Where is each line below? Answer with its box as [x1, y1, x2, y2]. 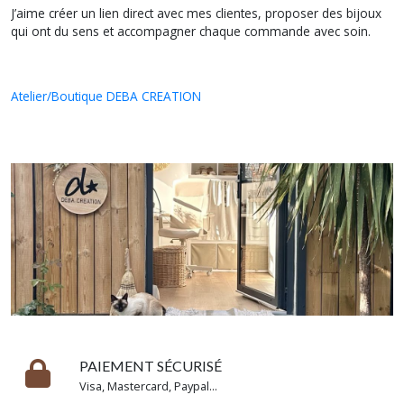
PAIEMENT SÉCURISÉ [79, 357, 222, 375]
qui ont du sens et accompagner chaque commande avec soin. [11, 22, 371, 40]
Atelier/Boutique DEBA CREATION [11, 87, 201, 105]
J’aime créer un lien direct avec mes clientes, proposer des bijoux [11, 4, 381, 22]
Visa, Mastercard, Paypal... [79, 378, 217, 395]
